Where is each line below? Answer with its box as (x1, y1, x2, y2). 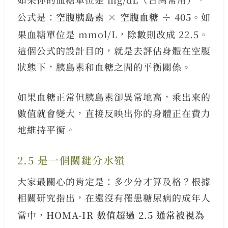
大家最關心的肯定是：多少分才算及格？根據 (17, 174, 211, 188)
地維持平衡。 (17, 122, 75, 136)
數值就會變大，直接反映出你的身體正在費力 (17, 106, 211, 120)
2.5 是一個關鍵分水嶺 (17, 152, 125, 167)
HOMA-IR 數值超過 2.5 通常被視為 (46, 208, 205, 221)
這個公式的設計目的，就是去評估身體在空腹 (17, 43, 211, 57)
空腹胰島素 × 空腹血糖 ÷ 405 (55, 10, 191, 23)
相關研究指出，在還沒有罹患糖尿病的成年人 (17, 190, 211, 204)
